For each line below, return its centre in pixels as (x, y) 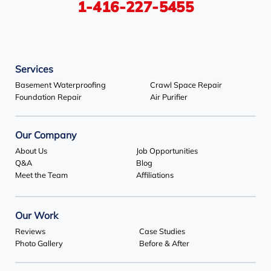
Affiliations (155, 176)
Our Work (37, 217)
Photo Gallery (39, 244)
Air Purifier (168, 98)
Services (34, 70)
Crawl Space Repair (186, 86)
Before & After (164, 244)
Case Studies (162, 232)
